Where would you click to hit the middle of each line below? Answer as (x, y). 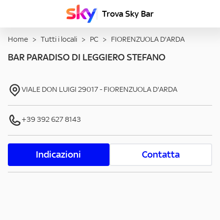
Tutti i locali (59, 39)
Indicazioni (59, 155)
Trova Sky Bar (128, 14)
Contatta (161, 155)
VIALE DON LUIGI (49, 89)
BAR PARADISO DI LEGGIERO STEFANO (87, 57)
